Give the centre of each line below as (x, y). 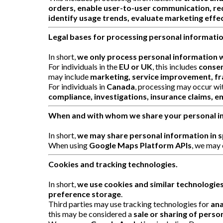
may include (69, 76)
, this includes (175, 66)
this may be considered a (91, 214)
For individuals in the (84, 66)
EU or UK (136, 66)
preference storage (85, 194)
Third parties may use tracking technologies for (129, 204)
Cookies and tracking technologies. (113, 164)
